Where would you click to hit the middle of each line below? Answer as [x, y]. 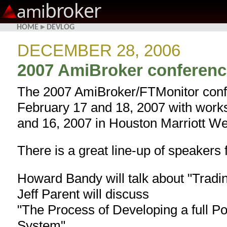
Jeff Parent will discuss [83, 194]
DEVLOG [61, 28]
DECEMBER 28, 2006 [99, 51]
